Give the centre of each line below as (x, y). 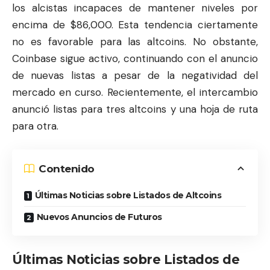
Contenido (67, 168)
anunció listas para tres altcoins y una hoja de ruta (135, 109)
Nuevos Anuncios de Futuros (99, 217)
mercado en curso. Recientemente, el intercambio (135, 92)
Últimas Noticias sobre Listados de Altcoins (128, 196)
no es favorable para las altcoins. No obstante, (135, 41)
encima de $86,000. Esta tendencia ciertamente (135, 24)
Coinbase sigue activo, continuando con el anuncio (135, 58)
